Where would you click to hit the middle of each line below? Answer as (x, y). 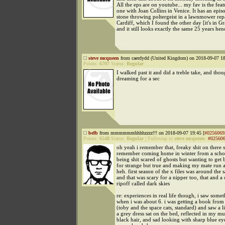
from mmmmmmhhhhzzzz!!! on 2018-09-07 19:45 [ (151, 133)
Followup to (161, 138)
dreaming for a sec (138, 78)
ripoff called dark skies (143, 183)
